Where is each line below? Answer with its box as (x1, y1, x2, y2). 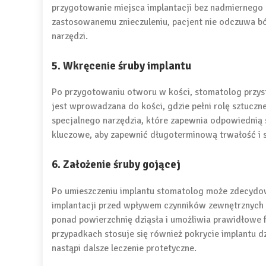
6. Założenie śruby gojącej (52, 157, 180, 172)
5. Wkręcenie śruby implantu (52, 58, 191, 72)
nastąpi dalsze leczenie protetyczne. (52, 242, 197, 255)
